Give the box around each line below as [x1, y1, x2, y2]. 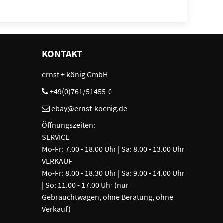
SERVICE [41, 131, 69, 142]
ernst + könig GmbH [41, 69, 108, 79]
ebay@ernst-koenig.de [51, 103, 127, 113]
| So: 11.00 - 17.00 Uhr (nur [41, 179, 129, 190]
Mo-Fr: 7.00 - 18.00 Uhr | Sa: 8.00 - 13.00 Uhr [41, 143, 185, 154]
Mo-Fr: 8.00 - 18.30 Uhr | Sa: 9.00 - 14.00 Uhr [41, 167, 185, 178]
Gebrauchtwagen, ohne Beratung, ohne [41, 191, 173, 202]
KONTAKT [41, 47, 82, 60]
